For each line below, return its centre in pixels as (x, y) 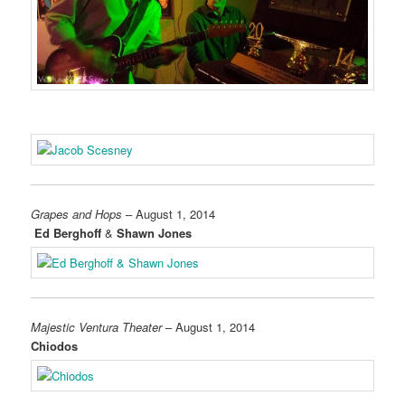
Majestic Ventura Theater (97, 327)
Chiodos (55, 346)
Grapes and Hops (77, 213)
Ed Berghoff (66, 232)
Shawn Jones (155, 232)
